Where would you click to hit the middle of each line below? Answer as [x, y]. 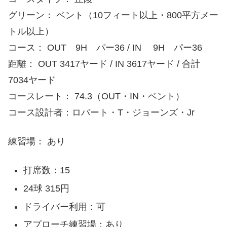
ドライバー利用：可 [64, 206]
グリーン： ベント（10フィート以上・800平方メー [113, 15]
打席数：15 [46, 171]
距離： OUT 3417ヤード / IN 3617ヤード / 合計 [109, 64]
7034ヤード [32, 80]
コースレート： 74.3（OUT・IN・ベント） [96, 97]
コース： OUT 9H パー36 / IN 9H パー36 [105, 48]
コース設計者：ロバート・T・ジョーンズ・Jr [101, 113]
